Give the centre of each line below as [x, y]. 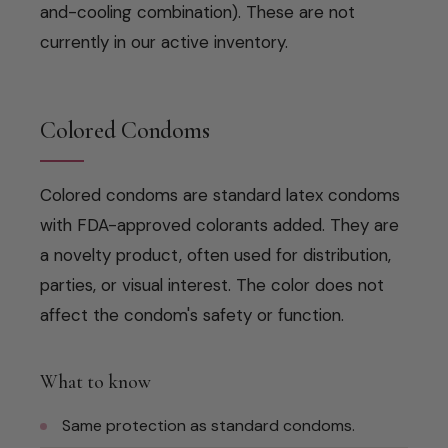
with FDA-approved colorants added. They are [219, 224]
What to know [95, 381]
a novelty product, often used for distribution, [215, 254]
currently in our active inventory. [164, 41]
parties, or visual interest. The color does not [212, 284]
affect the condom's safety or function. [192, 314]
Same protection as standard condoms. [208, 425]
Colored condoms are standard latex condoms [220, 194]
